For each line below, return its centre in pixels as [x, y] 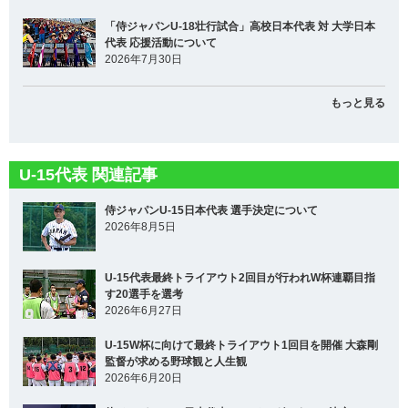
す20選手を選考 [144, 295]
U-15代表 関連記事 [88, 175]
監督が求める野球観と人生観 [176, 362]
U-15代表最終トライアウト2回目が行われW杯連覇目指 [240, 278]
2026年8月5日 [140, 227]
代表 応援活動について [161, 43]
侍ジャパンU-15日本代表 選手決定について [211, 211]
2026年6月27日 [143, 311]
